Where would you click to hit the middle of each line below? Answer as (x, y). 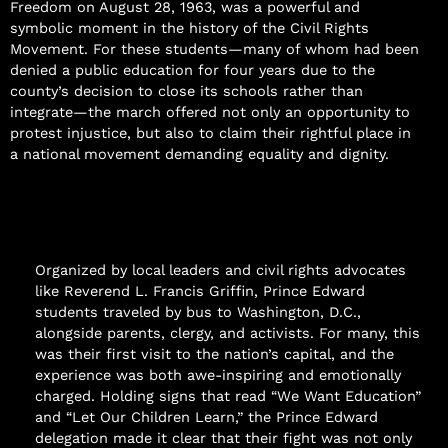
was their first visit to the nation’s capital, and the (214, 354)
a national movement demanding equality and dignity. (199, 154)
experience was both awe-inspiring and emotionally (218, 375)
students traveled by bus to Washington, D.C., (198, 312)
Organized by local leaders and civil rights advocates (220, 270)
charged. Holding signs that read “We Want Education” (228, 396)
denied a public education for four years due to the (192, 70)
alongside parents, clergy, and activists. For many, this (227, 333)
